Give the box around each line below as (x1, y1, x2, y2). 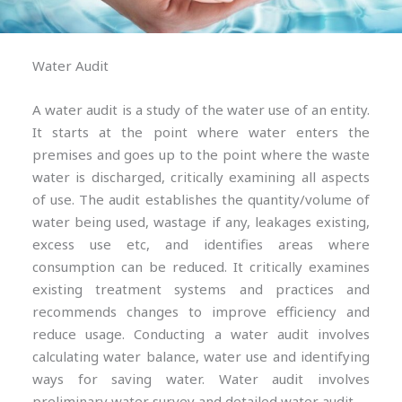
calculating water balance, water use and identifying (31, 347, 371, 366)
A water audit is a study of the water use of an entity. (31, 100, 371, 119)
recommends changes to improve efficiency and (31, 302, 371, 321)
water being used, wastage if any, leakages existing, (31, 213, 371, 232)
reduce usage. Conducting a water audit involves (31, 325, 371, 344)
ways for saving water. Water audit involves (31, 370, 371, 389)
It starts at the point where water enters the (31, 123, 371, 142)
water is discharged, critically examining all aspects (31, 168, 371, 187)
